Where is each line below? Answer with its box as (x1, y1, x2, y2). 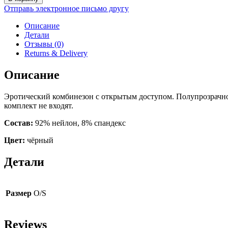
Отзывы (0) (24, 40, 64, 49)
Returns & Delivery (24, 49, 88, 58)
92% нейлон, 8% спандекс (35, 119, 126, 128)
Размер (6, 188, 32, 197)
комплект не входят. (4, 101, 73, 110)
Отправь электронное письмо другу (4, 4, 129, 13)
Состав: (4, 119, 35, 128)
